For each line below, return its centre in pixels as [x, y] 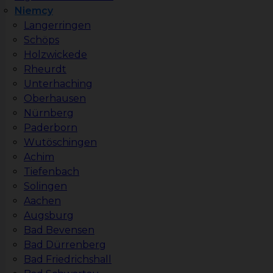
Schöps [41, 40]
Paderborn [51, 128]
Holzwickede [55, 55]
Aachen [42, 201]
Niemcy [34, 11]
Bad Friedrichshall [68, 260]
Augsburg [49, 216]
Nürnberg [49, 113]
